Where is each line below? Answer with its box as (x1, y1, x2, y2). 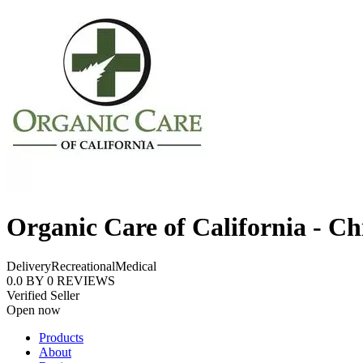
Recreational (51, 259, 115, 274)
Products (39, 331, 83, 345)
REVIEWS (57, 274, 115, 288)
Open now (6, 303, 61, 318)
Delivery (6, 259, 51, 274)
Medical (115, 259, 156, 274)
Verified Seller (6, 288, 79, 303)
